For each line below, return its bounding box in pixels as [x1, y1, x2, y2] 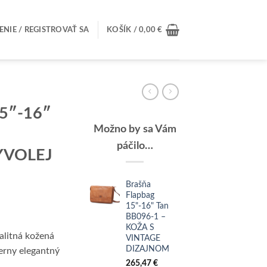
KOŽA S [126, 223, 154, 232]
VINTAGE [126, 234, 160, 243]
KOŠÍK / [107, 26, 139, 33]
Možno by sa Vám [93, 123, 176, 135]
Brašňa [126, 180, 151, 190]
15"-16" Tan [126, 201, 169, 211]
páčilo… [116, 140, 153, 151]
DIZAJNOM [126, 244, 169, 254]
